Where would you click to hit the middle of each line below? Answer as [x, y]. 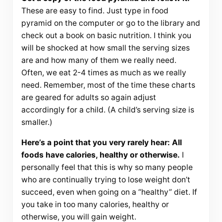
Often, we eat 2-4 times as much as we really [104, 73]
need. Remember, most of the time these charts [108, 85]
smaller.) [37, 122]
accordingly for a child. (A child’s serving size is [108, 110]
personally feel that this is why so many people [107, 167]
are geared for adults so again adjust [88, 98]
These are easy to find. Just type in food [95, 11]
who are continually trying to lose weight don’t [106, 180]
